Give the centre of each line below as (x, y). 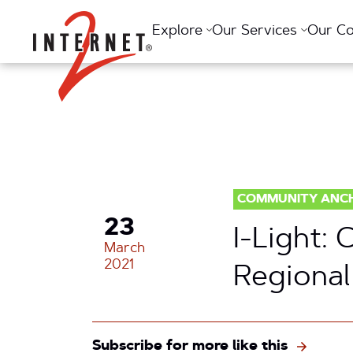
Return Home (131, 17)
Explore (179, 32)
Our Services (257, 32)
